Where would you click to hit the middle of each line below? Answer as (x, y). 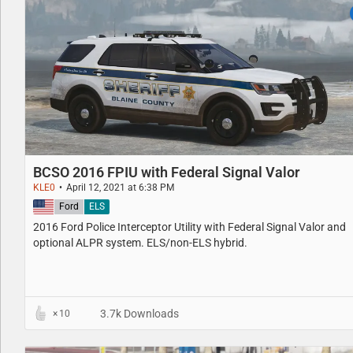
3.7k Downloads (138, 313)
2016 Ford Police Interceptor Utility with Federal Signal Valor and (190, 227)
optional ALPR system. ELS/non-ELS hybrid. (140, 242)
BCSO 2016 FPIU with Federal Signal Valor (166, 172)
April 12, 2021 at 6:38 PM (120, 187)
